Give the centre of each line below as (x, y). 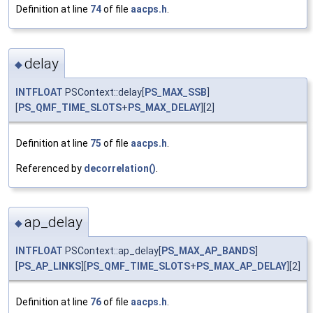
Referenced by (50, 168)
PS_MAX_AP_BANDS (208, 251)
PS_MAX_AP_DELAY (241, 267)
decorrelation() (120, 168)
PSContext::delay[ (104, 92)
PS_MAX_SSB (176, 92)
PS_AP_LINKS (50, 267)
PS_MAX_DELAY (164, 107)
